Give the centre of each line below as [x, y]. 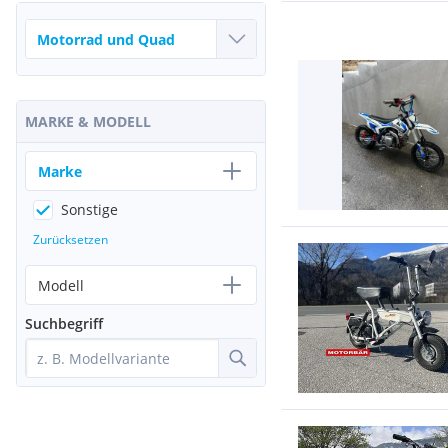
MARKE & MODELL [88, 121]
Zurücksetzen [70, 239]
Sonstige [89, 209]
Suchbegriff [64, 323]
